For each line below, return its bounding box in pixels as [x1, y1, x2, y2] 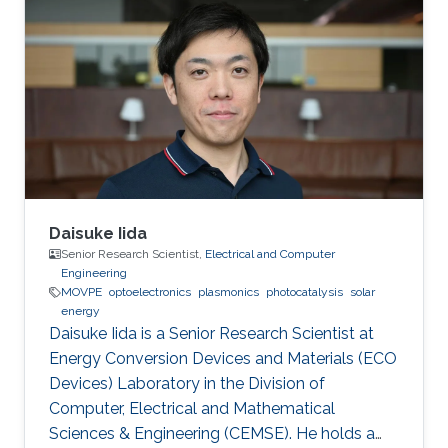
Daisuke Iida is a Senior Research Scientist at [49, 324, 374, 344]
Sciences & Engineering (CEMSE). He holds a [49, 424, 375, 444]
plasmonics [198, 285, 259, 300]
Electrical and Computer [205, 247, 335, 262]
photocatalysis [266, 285, 343, 300]
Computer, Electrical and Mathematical [49, 399, 335, 419]
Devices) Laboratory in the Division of [49, 374, 325, 394]
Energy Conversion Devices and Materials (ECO [49, 349, 397, 369]
